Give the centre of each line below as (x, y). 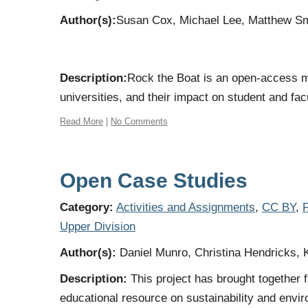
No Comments (139, 121)
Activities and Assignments (186, 207)
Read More (81, 121)
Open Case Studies (154, 180)
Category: (87, 207)
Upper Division (98, 227)
